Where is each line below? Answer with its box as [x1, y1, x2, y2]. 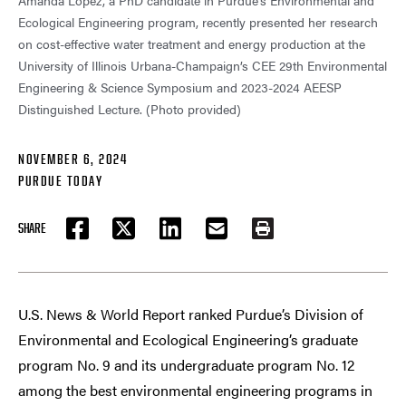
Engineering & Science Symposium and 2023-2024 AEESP [18, 78, 342, 97]
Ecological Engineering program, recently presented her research [18, 13, 378, 32]
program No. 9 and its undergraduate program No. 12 [18, 354, 354, 376]
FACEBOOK [75, 228, 121, 246]
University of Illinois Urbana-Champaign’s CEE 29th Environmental [18, 56, 387, 75]
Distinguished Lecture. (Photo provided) [18, 100, 241, 119]
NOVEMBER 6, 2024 [18, 150, 127, 169]
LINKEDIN [169, 228, 211, 246]
